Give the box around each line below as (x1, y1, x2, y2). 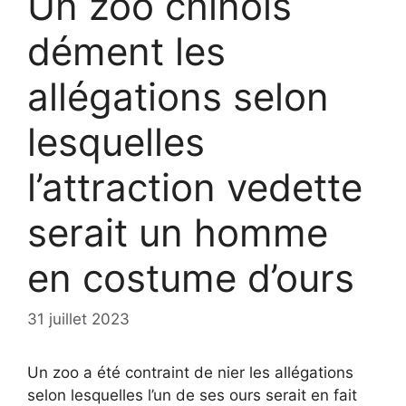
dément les (27, 27, 226, 74)
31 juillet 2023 (27, 310, 130, 329)
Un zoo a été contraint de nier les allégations (27, 363, 353, 382)
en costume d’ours (27, 254, 354, 301)
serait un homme (27, 208, 328, 256)
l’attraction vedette (27, 163, 362, 210)
